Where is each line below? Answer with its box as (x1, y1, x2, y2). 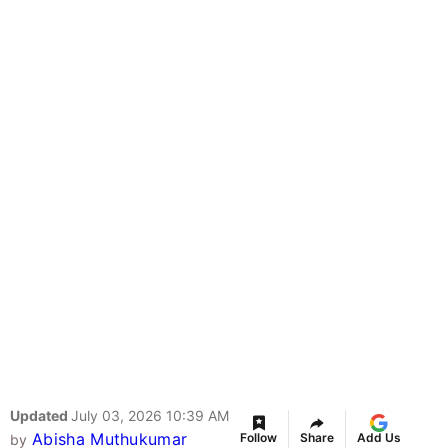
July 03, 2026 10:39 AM (71, 407, 229, 425)
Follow (240, 430, 277, 446)
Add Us (357, 430, 401, 446)
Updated (10, 407, 71, 425)
